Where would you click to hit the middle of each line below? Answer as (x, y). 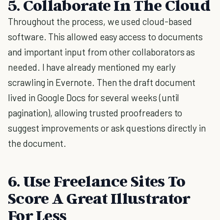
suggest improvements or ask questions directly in (107, 128)
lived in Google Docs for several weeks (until (94, 97)
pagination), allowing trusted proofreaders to (95, 113)
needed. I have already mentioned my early (92, 67)
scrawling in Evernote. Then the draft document (102, 82)
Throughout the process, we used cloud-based (100, 21)
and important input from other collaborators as (102, 52)
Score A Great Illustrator (99, 198)
